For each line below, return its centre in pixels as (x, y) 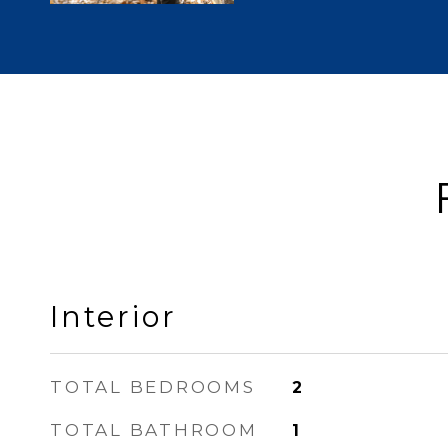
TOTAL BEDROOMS (153, 387)
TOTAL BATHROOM (154, 430)
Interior (113, 316)
